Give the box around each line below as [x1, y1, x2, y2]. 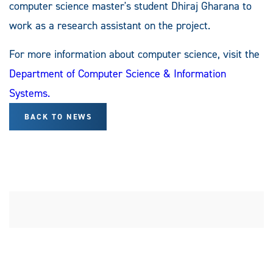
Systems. [9, 85, 50, 101]
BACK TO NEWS [24, 111, 93, 122]
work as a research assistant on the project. [9, 18, 210, 33]
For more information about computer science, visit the [9, 46, 260, 62]
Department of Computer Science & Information [9, 66, 226, 81]
